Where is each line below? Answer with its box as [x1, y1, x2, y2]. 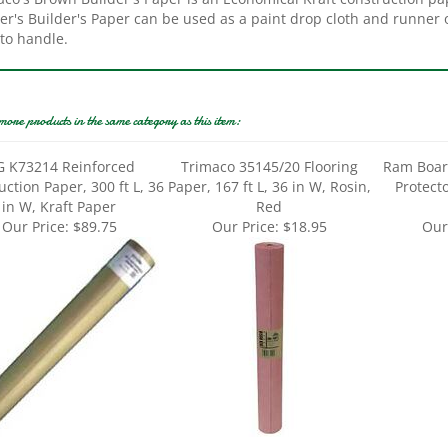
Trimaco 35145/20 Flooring [180, 130, 358, 149]
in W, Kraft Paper [2, 170, 116, 189]
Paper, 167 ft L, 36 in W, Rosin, [167, 150, 371, 169]
